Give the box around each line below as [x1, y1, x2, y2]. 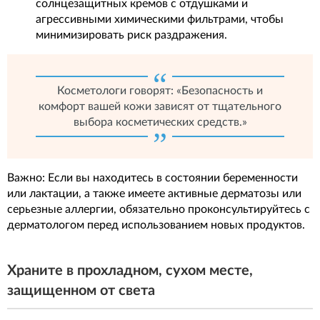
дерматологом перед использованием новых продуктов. [7, 219, 305, 231]
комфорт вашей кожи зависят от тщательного [39, 100, 281, 112]
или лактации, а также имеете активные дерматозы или [7, 187, 301, 199]
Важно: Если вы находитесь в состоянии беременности [7, 171, 298, 184]
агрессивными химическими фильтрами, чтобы [36, 13, 284, 25]
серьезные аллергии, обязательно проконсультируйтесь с [7, 203, 310, 215]
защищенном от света [7, 283, 155, 298]
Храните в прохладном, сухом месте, [7, 263, 253, 278]
